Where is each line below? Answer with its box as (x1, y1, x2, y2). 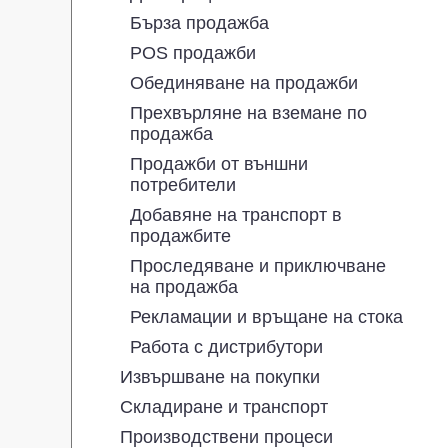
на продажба (130, 276, 238, 297)
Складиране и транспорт (120, 396, 328, 417)
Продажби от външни (130, 153, 308, 174)
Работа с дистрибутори (130, 336, 323, 357)
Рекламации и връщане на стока (130, 306, 403, 327)
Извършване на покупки (120, 366, 320, 387)
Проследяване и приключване (130, 255, 386, 276)
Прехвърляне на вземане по (130, 102, 367, 123)
